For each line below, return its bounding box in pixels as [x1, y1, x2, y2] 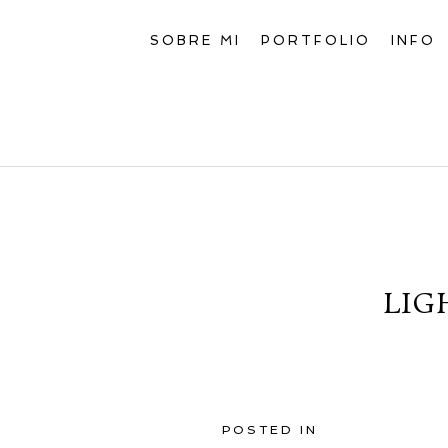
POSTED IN [222, 422, 318, 437]
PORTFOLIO [260, 33, 371, 49]
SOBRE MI [149, 33, 241, 49]
